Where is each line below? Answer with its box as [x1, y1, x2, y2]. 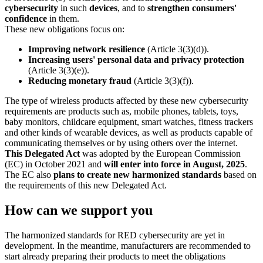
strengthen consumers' [147, 3, 237, 14]
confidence [5, 14, 47, 24]
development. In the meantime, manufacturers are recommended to [5, 241, 251, 251]
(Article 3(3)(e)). [28, 65, 89, 76]
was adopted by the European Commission [82, 149, 241, 159]
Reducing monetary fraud [28, 76, 134, 86]
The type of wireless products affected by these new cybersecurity [5, 96, 248, 106]
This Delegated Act [5, 149, 82, 159]
